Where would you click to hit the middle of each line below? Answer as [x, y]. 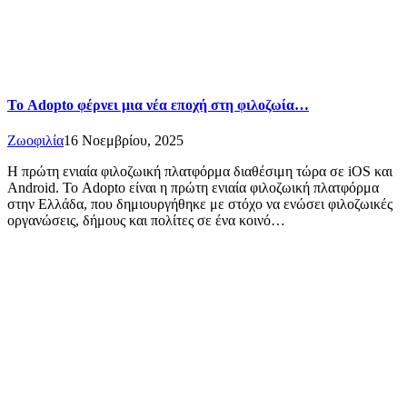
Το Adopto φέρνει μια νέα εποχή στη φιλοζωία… [158, 104]
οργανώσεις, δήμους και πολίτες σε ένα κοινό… [146, 221]
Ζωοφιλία [35, 141]
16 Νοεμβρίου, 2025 [124, 141]
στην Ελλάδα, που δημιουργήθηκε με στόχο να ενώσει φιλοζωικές [200, 204]
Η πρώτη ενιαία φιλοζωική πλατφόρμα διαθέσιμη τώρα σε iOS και [200, 172]
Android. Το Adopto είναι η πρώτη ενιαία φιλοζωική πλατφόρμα [193, 188]
